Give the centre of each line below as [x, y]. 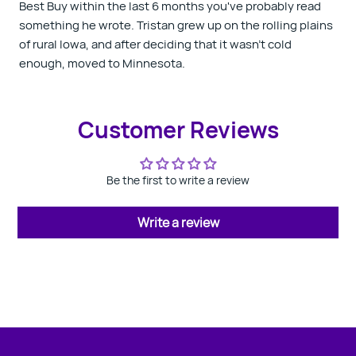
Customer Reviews [178, 130]
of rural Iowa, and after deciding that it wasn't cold [155, 44]
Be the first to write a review [178, 180]
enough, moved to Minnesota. [102, 63]
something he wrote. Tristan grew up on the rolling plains [176, 25]
